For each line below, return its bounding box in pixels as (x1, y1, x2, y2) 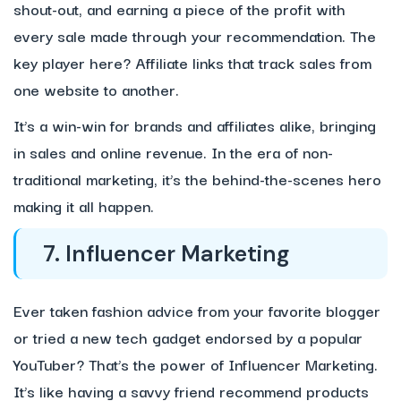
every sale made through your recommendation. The (13, 23, 376, 48)
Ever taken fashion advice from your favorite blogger (13, 298, 380, 323)
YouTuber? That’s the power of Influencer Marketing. (13, 352, 378, 377)
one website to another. (13, 77, 183, 102)
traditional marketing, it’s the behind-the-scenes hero (13, 166, 381, 192)
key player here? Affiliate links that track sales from (13, 50, 371, 75)
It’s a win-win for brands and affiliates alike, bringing (13, 113, 376, 138)
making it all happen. (13, 193, 154, 218)
